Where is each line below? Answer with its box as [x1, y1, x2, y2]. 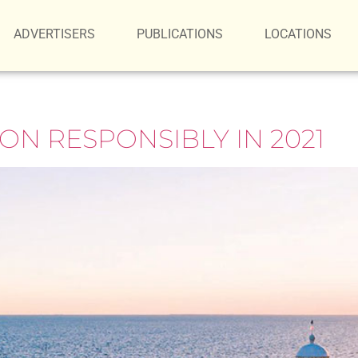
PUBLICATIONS [137, 26, 224, 42]
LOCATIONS [265, 26, 332, 42]
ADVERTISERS [14, 26, 96, 42]
